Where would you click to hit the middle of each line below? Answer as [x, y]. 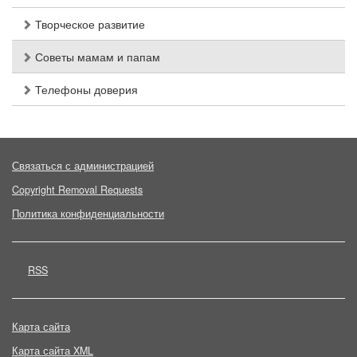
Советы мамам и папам [96, 57]
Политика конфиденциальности [88, 214]
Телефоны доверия [85, 90]
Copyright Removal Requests [77, 190]
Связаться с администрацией [83, 166]
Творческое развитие [88, 24]
